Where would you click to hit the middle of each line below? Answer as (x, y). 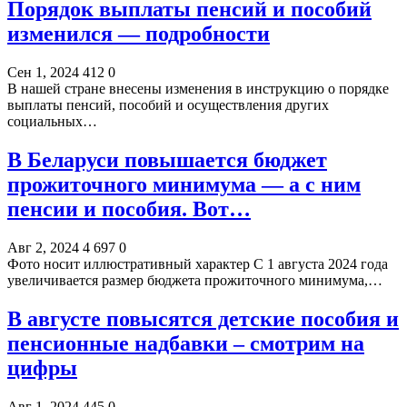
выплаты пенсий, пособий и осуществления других (168, 105)
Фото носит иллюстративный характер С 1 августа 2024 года (198, 263)
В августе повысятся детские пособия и (203, 318)
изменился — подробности (139, 34)
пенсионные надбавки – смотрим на (186, 343)
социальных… (52, 122)
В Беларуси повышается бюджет (167, 160)
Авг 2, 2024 (43, 247)
